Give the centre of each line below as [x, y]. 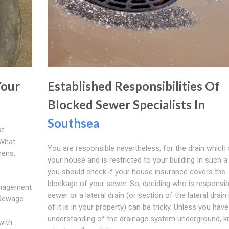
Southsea [73, 123]
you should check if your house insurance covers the [136, 171]
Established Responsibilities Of [133, 86]
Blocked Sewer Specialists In [126, 104]
